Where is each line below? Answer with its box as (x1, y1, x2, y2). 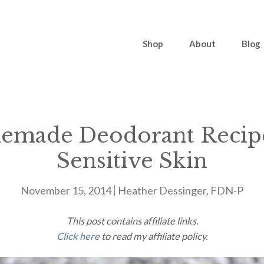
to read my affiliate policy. (100, 230, 207, 242)
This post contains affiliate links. (66, 215, 198, 227)
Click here (57, 230, 100, 242)
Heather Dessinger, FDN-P (118, 184, 243, 197)
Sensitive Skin (57, 148, 207, 173)
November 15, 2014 (21, 184, 111, 197)
